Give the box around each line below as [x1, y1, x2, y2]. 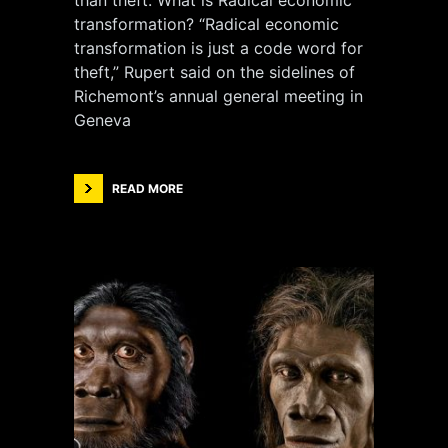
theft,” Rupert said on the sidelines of [74, 62, 355, 82]
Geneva [74, 110, 131, 130]
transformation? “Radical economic [74, 14, 339, 34]
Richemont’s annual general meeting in [74, 86, 363, 106]
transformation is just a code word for [74, 38, 363, 58]
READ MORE [112, 181, 183, 196]
